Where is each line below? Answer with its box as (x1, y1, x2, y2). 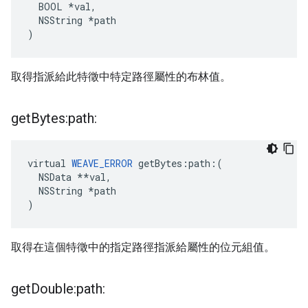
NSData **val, (27, 170, 111, 184)
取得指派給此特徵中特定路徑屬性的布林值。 (11, 70, 231, 83)
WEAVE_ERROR (71, 157, 133, 170)
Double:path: (31, 280, 105, 297)
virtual (27, 157, 71, 170)
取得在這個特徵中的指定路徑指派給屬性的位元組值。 (11, 241, 275, 254)
